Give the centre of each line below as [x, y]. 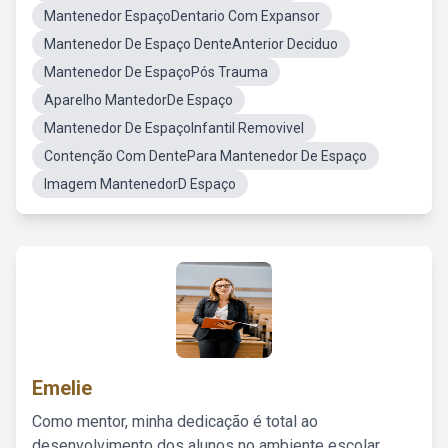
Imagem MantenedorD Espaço [140, 184]
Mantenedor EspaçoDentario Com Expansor [182, 16]
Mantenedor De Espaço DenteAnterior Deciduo [191, 44]
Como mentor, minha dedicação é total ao [175, 421]
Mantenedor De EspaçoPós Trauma [156, 72]
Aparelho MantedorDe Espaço [138, 100]
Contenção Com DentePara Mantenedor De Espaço [205, 156]
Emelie [62, 388]
